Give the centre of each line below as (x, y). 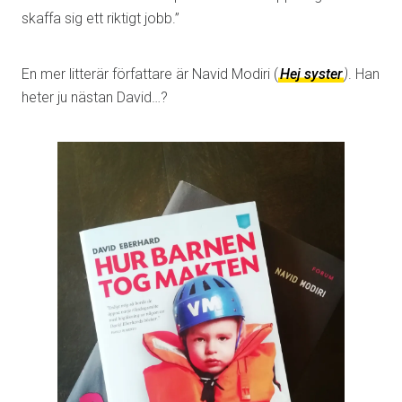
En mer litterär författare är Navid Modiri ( (150, 74)
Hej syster (311, 74)
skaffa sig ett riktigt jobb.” (100, 18)
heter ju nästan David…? (95, 97)
